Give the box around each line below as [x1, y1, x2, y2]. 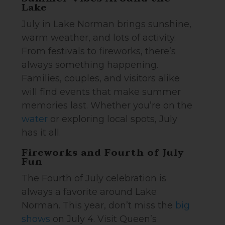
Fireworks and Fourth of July [22, 145, 185, 161]
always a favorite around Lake [22, 186, 157, 197]
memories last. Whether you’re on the [22, 100, 193, 111]
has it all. [22, 127, 61, 138]
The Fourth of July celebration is [22, 173, 167, 184]
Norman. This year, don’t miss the [22, 200, 176, 211]
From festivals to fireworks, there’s [22, 46, 176, 57]
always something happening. [22, 59, 159, 70]
